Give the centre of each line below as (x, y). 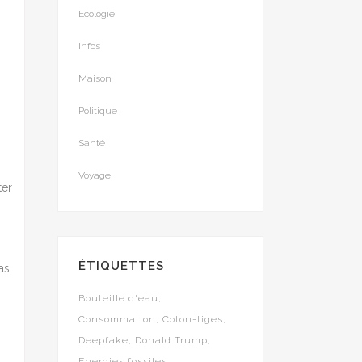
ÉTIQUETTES (121, 266)
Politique (98, 111)
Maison (95, 78)
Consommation (117, 319)
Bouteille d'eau (118, 298)
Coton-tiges (193, 319)
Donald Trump (171, 340)
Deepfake (103, 340)
